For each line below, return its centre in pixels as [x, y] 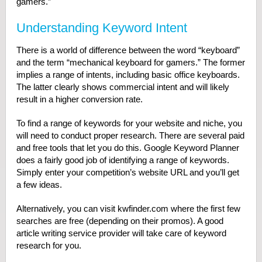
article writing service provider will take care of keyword [121, 233]
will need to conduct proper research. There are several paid [130, 136]
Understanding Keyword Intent [101, 28]
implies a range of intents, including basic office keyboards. [128, 75]
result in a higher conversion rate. [79, 99]
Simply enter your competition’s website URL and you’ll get [127, 173]
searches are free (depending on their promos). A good [120, 221]
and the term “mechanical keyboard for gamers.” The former [130, 63]
